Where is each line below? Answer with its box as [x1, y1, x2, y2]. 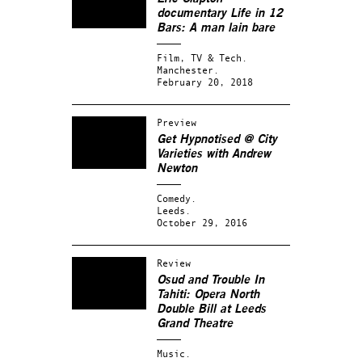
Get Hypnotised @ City [157, 133, 277, 145]
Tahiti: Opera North [157, 288, 259, 301]
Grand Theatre [157, 318, 233, 330]
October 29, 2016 [157, 217, 247, 229]
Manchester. [157, 64, 219, 76]
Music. [157, 347, 191, 360]
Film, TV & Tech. [157, 52, 247, 64]
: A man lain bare [181, 22, 275, 34]
